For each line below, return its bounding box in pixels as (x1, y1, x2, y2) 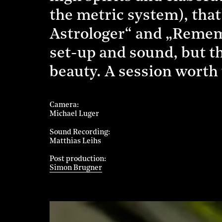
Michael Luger (50, 110, 100, 118)
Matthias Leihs (50, 137, 102, 145)
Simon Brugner (50, 165, 103, 172)
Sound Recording (50, 128, 109, 136)
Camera (50, 101, 77, 109)
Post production (50, 156, 105, 164)
